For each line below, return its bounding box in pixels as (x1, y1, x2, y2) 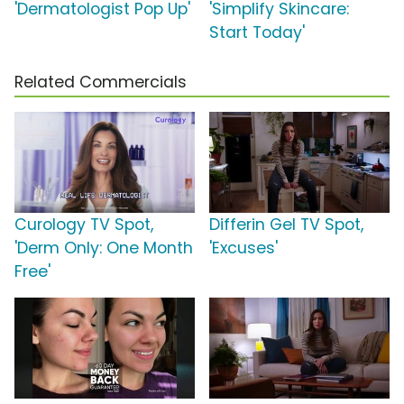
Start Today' (209, 21, 305, 43)
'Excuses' (209, 236, 278, 259)
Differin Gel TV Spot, (209, 213, 363, 235)
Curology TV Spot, (14, 213, 153, 235)
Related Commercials (14, 70, 187, 93)
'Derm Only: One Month (14, 236, 193, 259)
